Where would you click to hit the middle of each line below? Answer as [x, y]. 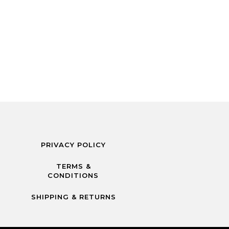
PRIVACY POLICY [73, 144]
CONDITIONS [73, 175]
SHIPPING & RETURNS [73, 197]
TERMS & [73, 166]
